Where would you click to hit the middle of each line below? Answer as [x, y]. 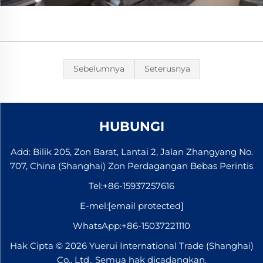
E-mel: [94, 205]
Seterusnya [167, 69]
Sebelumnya [99, 69]
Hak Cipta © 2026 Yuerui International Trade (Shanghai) [131, 245]
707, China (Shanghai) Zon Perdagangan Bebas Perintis [131, 166]
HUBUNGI [131, 126]
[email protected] [146, 205]
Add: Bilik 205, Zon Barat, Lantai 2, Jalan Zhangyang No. [131, 151]
